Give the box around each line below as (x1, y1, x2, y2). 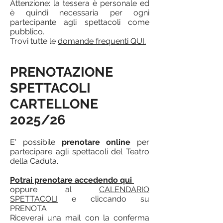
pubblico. (10, 27, 44, 36)
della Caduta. (10, 156, 58, 166)
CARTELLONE (10, 96, 98, 111)
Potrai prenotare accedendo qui (10, 175, 132, 185)
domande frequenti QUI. (58, 36, 146, 46)
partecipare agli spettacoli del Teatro (10, 147, 149, 156)
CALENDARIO (99, 185, 149, 194)
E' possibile (10, 137, 62, 147)
